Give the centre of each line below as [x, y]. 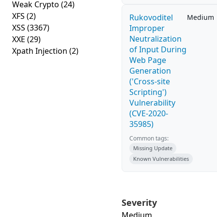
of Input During [158, 49]
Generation [150, 71]
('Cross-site [150, 81]
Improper [147, 28]
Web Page [148, 60]
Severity [139, 202]
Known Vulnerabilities [161, 159]
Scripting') [148, 92]
